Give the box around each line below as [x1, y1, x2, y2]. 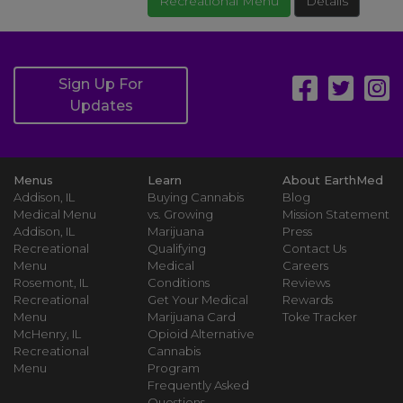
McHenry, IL [13, 327, 81, 341]
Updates [68, 96, 133, 114]
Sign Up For [58, 75, 143, 93]
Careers [282, 258, 328, 273]
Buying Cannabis [148, 190, 245, 204]
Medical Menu [13, 207, 96, 221]
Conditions [148, 275, 210, 290]
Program [148, 361, 201, 375]
